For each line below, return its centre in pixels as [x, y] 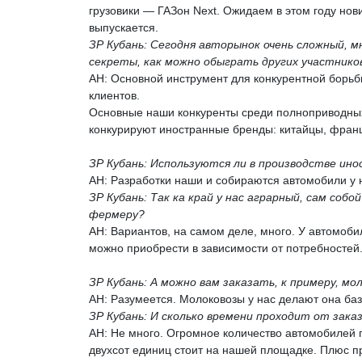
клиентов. [114, 95]
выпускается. [124, 27]
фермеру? [117, 214]
